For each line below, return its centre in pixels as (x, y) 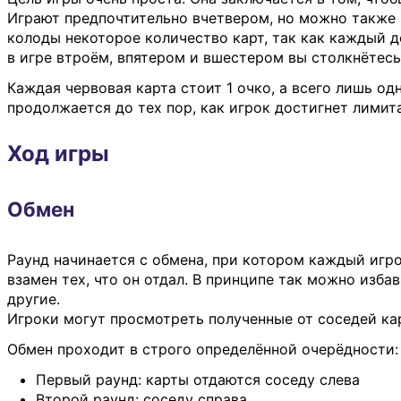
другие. (34, 299)
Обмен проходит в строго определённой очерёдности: (203, 349)
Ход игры (58, 154)
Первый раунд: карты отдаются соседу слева (198, 379)
